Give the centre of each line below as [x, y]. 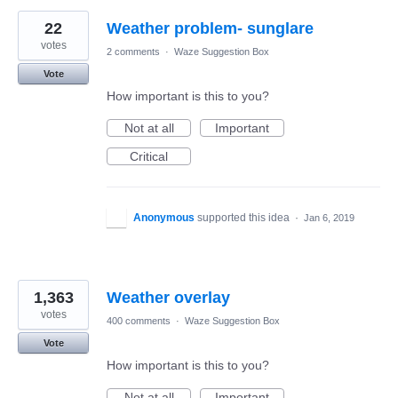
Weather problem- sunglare [210, 29]
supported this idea [245, 218]
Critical [149, 157]
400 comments [139, 321]
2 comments [133, 52]
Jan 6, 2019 [329, 218]
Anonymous [164, 218]
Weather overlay [168, 298]
